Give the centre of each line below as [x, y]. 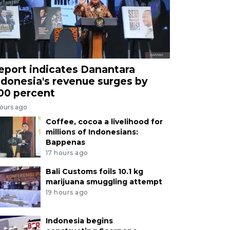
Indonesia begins [79, 221]
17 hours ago [67, 153]
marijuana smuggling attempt [104, 182]
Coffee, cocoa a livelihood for [104, 122]
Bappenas [65, 142]
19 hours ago [67, 192]
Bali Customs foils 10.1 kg [94, 172]
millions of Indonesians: [92, 132]
